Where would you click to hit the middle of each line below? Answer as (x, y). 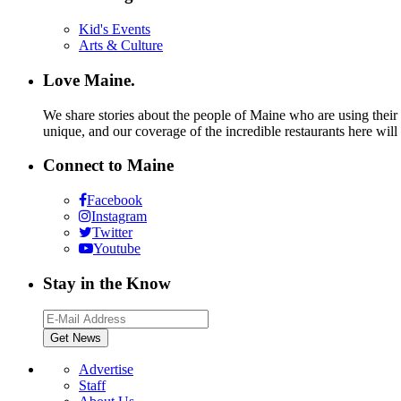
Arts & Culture (121, 46)
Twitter (112, 232)
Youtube (117, 248)
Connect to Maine (108, 166)
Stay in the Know (107, 283)
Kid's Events (115, 30)
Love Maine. (89, 80)
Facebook (115, 200)
